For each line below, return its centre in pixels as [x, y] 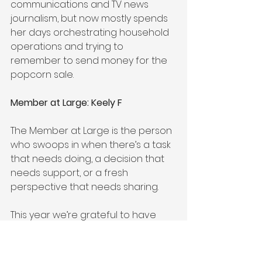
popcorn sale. [47, 74]
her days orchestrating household [91, 32]
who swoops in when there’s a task [92, 144]
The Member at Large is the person [92, 130]
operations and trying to [68, 46]
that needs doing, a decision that [89, 158]
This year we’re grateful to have [85, 215]
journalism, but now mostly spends [90, 18]
